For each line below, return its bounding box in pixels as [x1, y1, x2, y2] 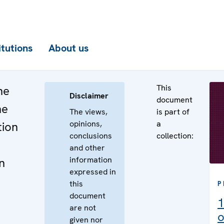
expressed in [69, 166, 116, 177]
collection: [156, 130, 193, 141]
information [69, 154, 112, 165]
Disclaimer [69, 90, 108, 101]
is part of [156, 106, 189, 117]
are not [69, 202, 96, 213]
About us [48, 41, 88, 54]
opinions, [69, 118, 102, 129]
